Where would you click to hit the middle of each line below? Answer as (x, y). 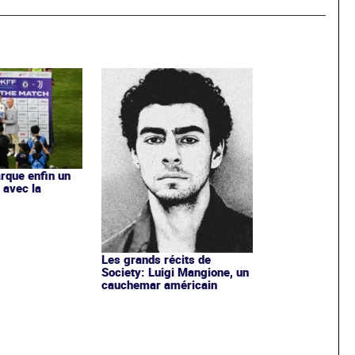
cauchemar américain (159, 284)
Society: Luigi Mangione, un (175, 271)
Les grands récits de (156, 259)
